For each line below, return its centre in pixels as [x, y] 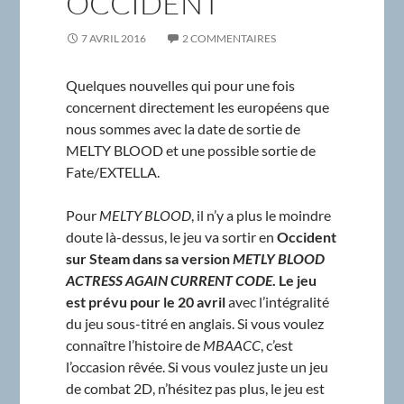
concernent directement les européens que [197, 106]
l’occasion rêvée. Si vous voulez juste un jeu [197, 366]
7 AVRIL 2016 [113, 38]
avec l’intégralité [277, 301]
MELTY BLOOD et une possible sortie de [190, 150]
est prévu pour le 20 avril [145, 301]
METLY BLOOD [278, 258]
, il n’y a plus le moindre [261, 215]
